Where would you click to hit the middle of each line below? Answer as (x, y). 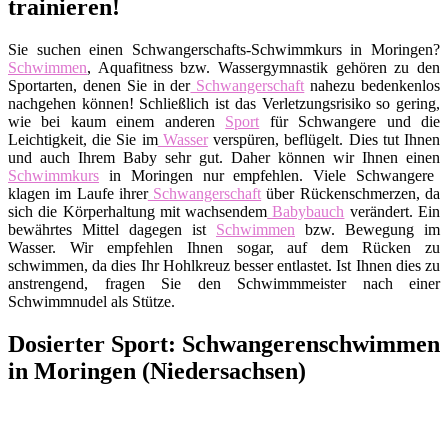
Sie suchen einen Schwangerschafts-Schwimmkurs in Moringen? (224, 49)
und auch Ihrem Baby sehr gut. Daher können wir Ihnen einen (224, 157)
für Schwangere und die (350, 121)
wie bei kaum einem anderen (117, 121)
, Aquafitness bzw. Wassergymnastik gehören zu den (263, 67)
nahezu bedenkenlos (372, 85)
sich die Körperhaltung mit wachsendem (138, 211)
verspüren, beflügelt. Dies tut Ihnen (324, 139)
